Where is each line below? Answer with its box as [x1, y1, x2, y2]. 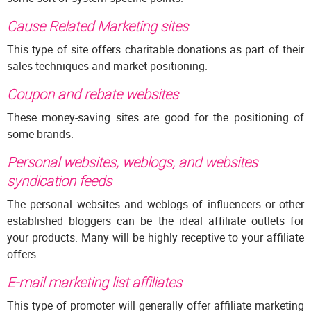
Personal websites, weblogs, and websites [7, 153, 258, 172]
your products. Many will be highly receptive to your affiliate [7, 230, 304, 246]
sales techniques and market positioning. [7, 58, 208, 74]
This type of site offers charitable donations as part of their [7, 42, 304, 58]
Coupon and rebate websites [7, 85, 178, 104]
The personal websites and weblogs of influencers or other [7, 196, 304, 212]
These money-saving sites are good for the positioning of [7, 110, 304, 126]
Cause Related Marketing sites [7, 17, 188, 36]
